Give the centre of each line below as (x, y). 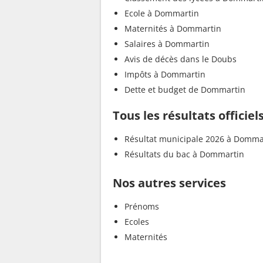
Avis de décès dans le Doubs (181, 59)
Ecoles (137, 221)
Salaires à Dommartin (167, 43)
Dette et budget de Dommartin (185, 89)
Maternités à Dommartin (173, 28)
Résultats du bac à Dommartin (184, 154)
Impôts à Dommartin (180, 74)
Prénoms (142, 206)
